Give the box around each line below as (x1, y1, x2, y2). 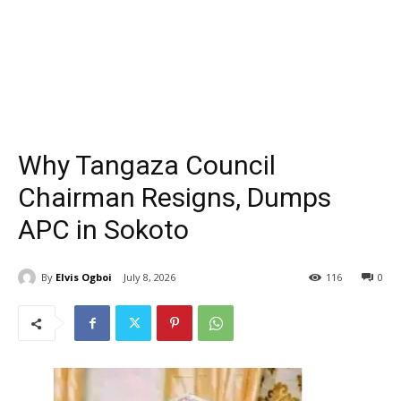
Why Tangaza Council (18, 149, 276, 181)
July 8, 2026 (124, 270, 175, 285)
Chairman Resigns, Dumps (18, 182, 331, 213)
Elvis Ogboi (55, 269, 112, 284)
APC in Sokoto (18, 214, 189, 245)
